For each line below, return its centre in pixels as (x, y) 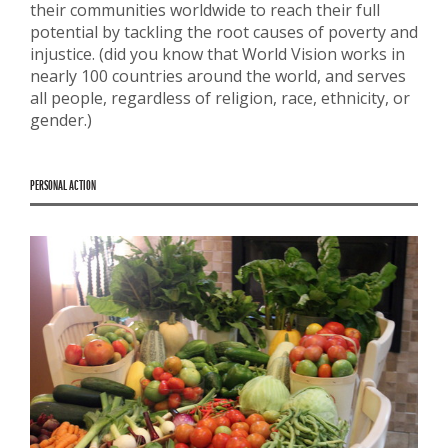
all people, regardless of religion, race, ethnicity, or (220, 98)
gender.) (61, 120)
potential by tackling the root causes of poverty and (224, 32)
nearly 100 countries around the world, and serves (218, 76)
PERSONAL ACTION (63, 186)
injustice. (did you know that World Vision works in (217, 54)
